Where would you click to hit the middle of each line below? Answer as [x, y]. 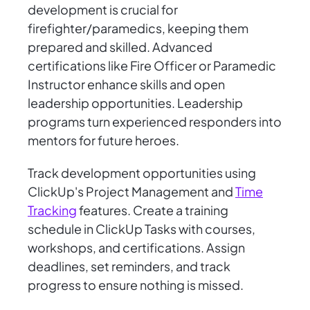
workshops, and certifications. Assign [136, 248]
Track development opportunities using [142, 173]
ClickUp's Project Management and [131, 192]
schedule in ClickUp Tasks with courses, [142, 229]
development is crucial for [103, 10]
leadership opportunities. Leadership [135, 103]
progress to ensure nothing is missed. [136, 285]
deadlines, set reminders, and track [129, 266]
